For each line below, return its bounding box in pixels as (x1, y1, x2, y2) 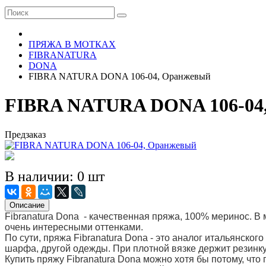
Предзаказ (5, 129, 46, 140)
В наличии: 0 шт (5, 168, 104, 184)
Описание (9, 200, 45, 210)
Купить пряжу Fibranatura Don (5, 254, 135, 264)
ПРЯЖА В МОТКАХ (28, 39, 116, 49)
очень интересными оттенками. (5, 221, 143, 232)
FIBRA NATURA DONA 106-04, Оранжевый (28, 71, 211, 81)
